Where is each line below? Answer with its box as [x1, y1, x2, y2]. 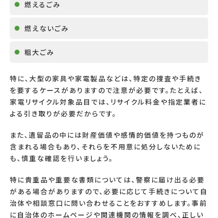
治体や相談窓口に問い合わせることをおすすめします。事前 [10, 198, 207, 208]
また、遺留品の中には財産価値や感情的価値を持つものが [10, 130, 204, 140]
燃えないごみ [24, 23, 69, 34]
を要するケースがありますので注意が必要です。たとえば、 [10, 85, 203, 95]
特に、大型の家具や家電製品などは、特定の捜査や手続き [10, 73, 201, 84]
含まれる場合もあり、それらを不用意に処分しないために [10, 142, 201, 152]
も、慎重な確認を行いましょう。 [10, 153, 113, 163]
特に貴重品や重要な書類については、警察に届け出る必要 [10, 175, 205, 185]
